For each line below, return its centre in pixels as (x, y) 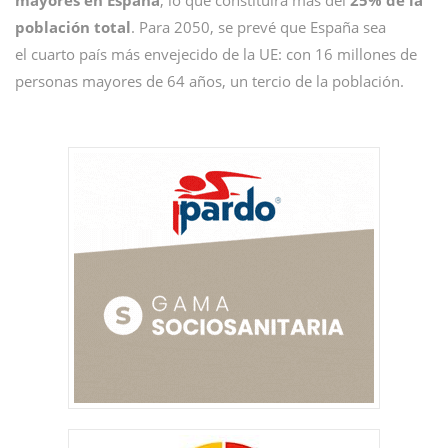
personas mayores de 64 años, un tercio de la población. (209, 80)
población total (73, 26)
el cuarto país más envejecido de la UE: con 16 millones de (216, 53)
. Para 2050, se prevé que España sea (258, 26)
